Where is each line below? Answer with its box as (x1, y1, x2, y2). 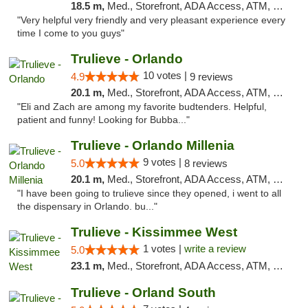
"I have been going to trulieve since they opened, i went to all (17, 188, 281, 199)
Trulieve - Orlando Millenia (70, 138, 234, 153)
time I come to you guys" (17, 28, 124, 38)
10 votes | (142, 69, 190, 81)
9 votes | (142, 156, 184, 168)
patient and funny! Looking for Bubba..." (17, 115, 190, 125)
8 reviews (184, 157, 228, 169)
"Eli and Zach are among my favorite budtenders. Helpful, (17, 102, 267, 112)
